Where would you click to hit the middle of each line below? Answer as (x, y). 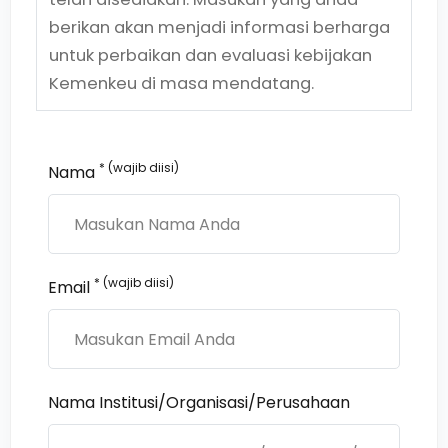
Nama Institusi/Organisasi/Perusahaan (199, 402)
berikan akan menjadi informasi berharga (219, 27)
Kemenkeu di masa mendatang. (181, 83)
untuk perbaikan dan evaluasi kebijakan (210, 55)
